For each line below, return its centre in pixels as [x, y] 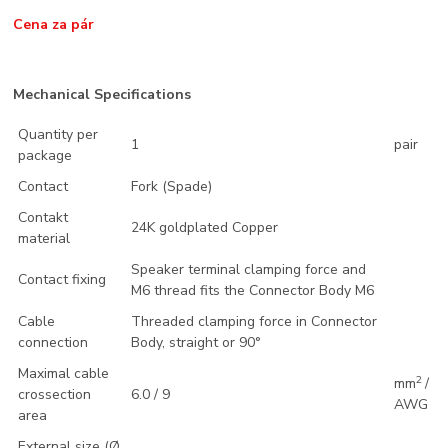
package [45, 156]
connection [53, 343]
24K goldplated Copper [205, 228]
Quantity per [58, 135]
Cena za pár [54, 25]
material [44, 239]
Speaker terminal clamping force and [249, 270]
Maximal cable [64, 374]
